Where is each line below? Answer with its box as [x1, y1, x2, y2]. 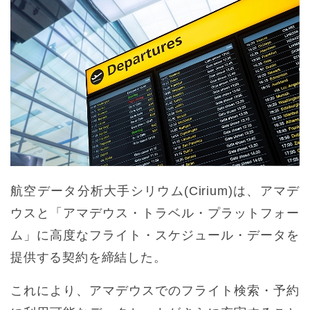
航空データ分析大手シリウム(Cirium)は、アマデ [10, 184, 300, 199]
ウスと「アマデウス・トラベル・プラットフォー [10, 206, 300, 221]
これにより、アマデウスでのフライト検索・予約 [10, 284, 300, 298]
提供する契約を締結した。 [10, 250, 167, 265]
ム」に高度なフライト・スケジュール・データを [10, 228, 300, 243]
